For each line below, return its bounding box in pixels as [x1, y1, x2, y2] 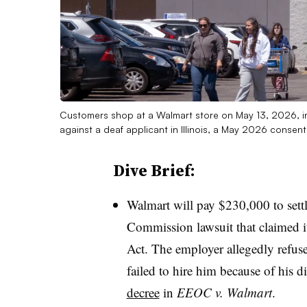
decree [126, 283, 160, 301]
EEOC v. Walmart [176, 283, 272, 301]
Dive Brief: [112, 158, 195, 182]
